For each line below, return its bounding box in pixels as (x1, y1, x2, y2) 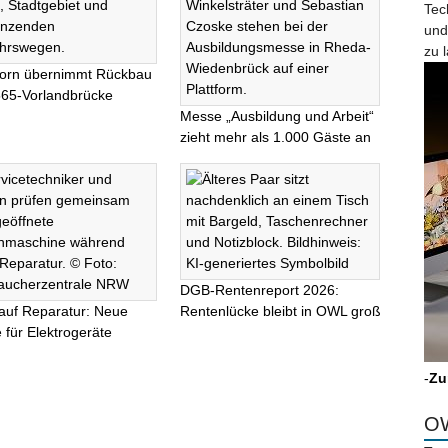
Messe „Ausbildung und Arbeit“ (180, 108, 374, 124)
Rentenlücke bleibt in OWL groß (180, 303, 381, 319)
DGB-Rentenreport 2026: (180, 282, 339, 298)
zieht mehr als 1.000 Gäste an (180, 129, 371, 145)
